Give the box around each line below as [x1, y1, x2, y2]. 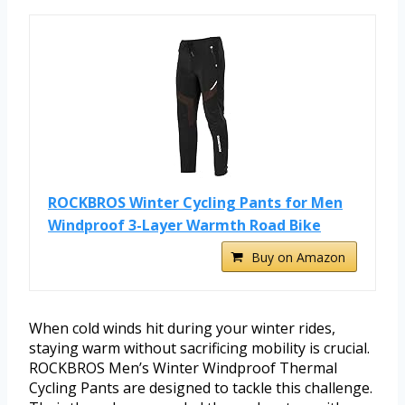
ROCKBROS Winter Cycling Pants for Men [48, 193, 343, 213]
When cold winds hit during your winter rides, [29, 318, 335, 339]
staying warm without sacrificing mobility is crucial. [29, 338, 370, 359]
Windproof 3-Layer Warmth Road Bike [48, 215, 321, 236]
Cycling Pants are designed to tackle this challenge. [29, 378, 372, 399]
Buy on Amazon [251, 249, 345, 267]
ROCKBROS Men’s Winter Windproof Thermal [29, 358, 337, 379]
